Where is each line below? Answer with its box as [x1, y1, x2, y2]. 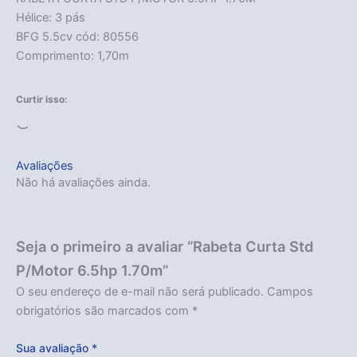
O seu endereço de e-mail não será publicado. [16, 284, 264, 299]
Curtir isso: [16, 93, 68, 106]
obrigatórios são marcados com [16, 303, 192, 318]
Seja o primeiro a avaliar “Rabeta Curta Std [16, 237, 313, 255]
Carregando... [29, 116, 104, 131]
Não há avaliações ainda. [16, 175, 151, 190]
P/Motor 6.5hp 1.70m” [16, 261, 168, 279]
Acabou [143, 70, 214, 93]
